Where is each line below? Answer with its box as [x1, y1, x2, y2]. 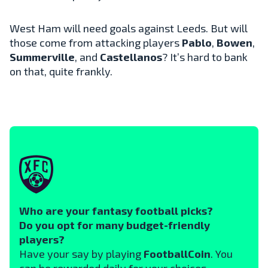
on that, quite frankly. [10, 64, 112, 78]
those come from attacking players [10, 35, 182, 49]
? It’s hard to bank [162, 50, 248, 63]
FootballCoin [144, 246, 211, 260]
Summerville [10, 50, 75, 63]
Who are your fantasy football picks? [19, 203, 213, 217]
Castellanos [100, 50, 162, 63]
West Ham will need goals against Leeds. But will [10, 21, 248, 35]
